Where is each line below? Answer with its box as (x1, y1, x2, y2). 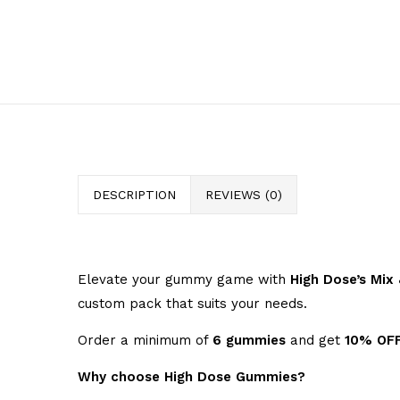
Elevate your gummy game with (78, 271, 290, 287)
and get (286, 331, 345, 348)
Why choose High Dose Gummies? (78, 368, 305, 385)
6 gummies (212, 331, 286, 348)
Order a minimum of (78, 331, 212, 348)
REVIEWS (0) (205, 187, 282, 202)
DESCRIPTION (93, 187, 176, 202)
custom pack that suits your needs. (78, 295, 307, 312)
